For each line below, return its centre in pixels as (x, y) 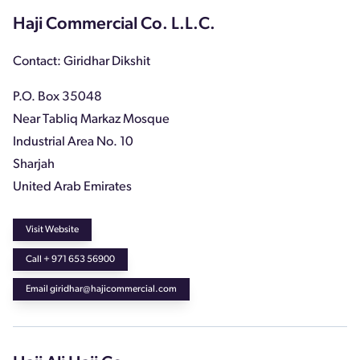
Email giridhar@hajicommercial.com (101, 289)
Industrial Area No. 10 (73, 142)
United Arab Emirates (72, 187)
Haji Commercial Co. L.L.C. (114, 24)
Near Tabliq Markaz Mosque (91, 119)
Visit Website (52, 229)
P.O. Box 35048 (57, 97)
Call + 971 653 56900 (70, 259)
